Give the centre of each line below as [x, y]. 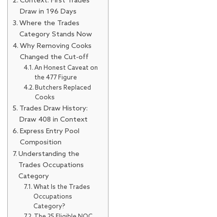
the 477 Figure [56, 77]
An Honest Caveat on [66, 68]
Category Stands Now [55, 34]
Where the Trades [49, 23]
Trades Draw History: [53, 108]
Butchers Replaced [63, 88]
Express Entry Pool [49, 131]
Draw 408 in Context [53, 119]
